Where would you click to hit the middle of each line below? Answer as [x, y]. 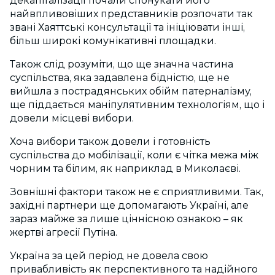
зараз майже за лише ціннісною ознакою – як [126, 219]
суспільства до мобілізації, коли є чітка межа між [134, 155]
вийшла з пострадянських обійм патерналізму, [131, 91]
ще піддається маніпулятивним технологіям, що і [137, 105]
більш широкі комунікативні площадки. [113, 41]
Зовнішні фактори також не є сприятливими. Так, [137, 192]
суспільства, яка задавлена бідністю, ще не [120, 78]
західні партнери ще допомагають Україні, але [129, 206]
